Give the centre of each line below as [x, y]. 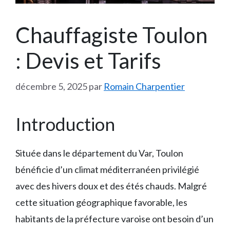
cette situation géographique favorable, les [101, 203]
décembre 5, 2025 [51, 87]
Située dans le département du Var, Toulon [99, 153]
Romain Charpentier [144, 87]
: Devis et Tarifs [88, 61]
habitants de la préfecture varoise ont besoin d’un [114, 219]
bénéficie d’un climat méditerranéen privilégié [107, 170]
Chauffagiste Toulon [111, 35]
